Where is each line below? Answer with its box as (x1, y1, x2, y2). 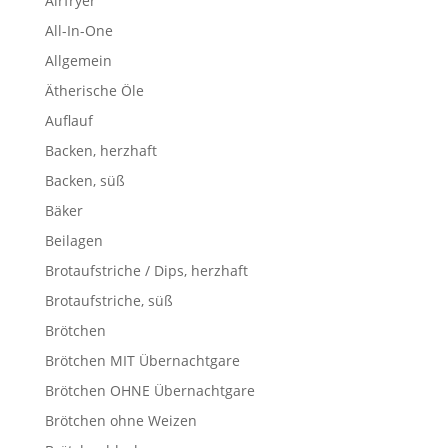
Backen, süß (44, 170, 125, 190)
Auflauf (44, 110, 93, 130)
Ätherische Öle (44, 80, 144, 100)
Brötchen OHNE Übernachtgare (44, 380, 255, 400)
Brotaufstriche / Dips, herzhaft (44, 260, 248, 280)
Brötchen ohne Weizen (44, 410, 197, 430)
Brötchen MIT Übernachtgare (44, 350, 240, 370)
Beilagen (44, 230, 103, 250)
